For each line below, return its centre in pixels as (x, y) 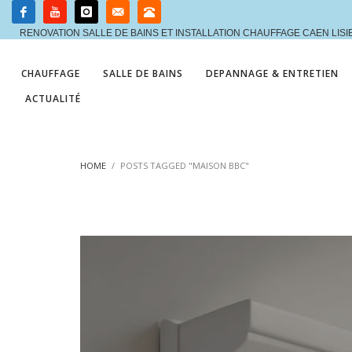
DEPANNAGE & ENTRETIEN (272, 73)
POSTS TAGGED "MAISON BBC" (185, 165)
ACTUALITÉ (53, 99)
